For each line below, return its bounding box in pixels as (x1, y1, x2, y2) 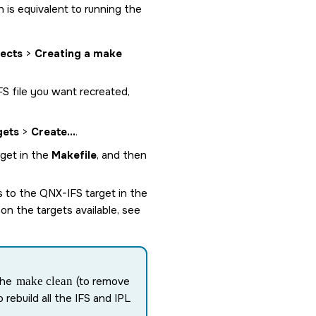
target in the (83, 186, 147, 200)
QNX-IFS (39, 186, 83, 200)
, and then (97, 148, 147, 162)
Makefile (51, 148, 97, 162)
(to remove (73, 274, 130, 288)
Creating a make (35, 47, 122, 61)
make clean (16, 274, 73, 288)
